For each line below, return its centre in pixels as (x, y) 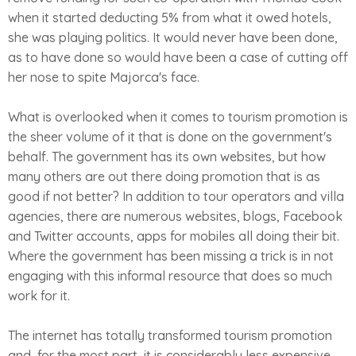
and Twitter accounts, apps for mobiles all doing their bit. (174, 236)
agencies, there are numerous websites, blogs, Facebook (175, 216)
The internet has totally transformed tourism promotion (170, 335)
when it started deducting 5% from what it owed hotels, (170, 17)
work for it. (39, 296)
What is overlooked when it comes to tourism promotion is (178, 117)
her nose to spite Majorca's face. (104, 77)
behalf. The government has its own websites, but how (167, 157)
